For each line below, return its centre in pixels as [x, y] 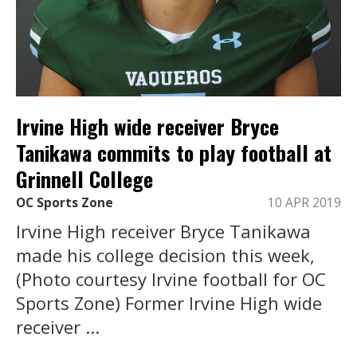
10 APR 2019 [304, 203]
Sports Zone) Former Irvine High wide [169, 303]
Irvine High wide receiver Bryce [147, 127]
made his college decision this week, [165, 255]
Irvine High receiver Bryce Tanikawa [163, 231]
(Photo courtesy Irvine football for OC [171, 279]
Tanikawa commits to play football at [174, 153]
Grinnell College [84, 179]
